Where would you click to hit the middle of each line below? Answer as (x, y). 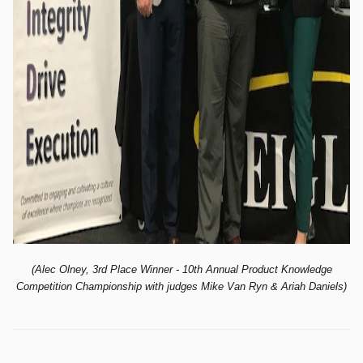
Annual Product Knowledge (269, 269)
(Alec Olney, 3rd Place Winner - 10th (118, 269)
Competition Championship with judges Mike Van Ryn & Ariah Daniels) (181, 286)
